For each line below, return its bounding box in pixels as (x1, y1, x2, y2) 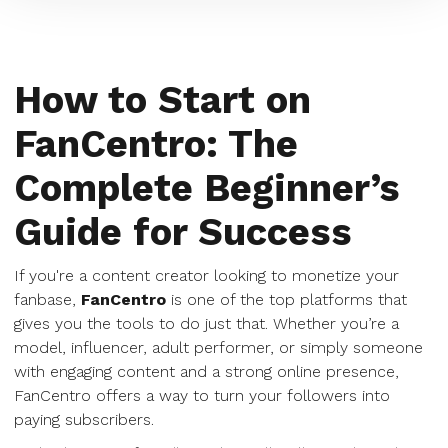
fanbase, (14, 290, 81, 309)
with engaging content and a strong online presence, (14, 362, 399, 381)
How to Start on (14, 78, 311, 122)
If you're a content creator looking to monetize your (14, 266, 399, 285)
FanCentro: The (14, 122, 298, 166)
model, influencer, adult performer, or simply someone (14, 338, 423, 357)
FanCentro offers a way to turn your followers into (14, 386, 390, 405)
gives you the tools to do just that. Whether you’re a (14, 314, 399, 333)
